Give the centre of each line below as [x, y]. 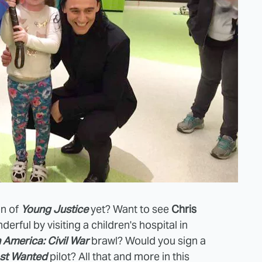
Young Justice [55, 209]
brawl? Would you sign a [147, 240]
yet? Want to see [130, 209]
